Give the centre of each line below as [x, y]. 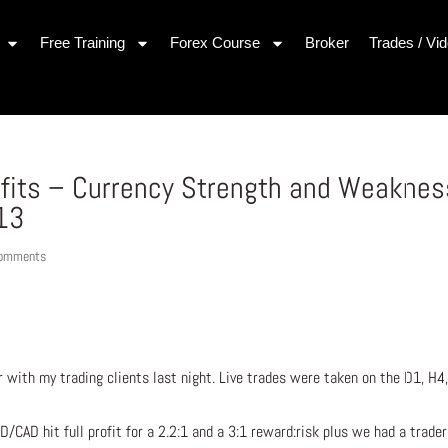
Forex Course [214, 42]
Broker [326, 42]
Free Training [82, 42]
